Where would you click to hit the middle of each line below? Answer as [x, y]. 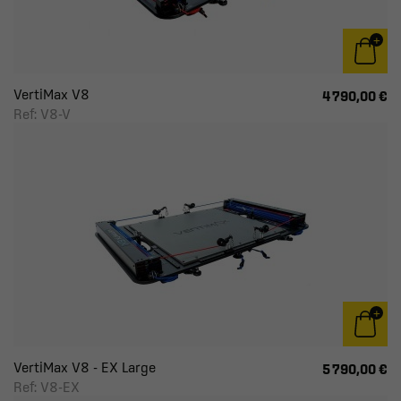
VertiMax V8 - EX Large [85, 367]
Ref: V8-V [42, 114]
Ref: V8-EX [47, 387]
